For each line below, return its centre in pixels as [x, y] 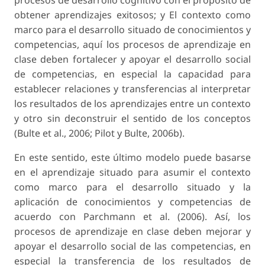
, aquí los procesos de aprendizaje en [164, 45]
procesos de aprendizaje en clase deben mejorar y [132, 232]
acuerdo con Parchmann [79, 217]
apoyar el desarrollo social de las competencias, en [132, 246]
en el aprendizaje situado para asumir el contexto [132, 172]
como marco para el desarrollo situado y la [132, 187]
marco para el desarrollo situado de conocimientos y [132, 30]
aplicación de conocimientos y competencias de [132, 202]
